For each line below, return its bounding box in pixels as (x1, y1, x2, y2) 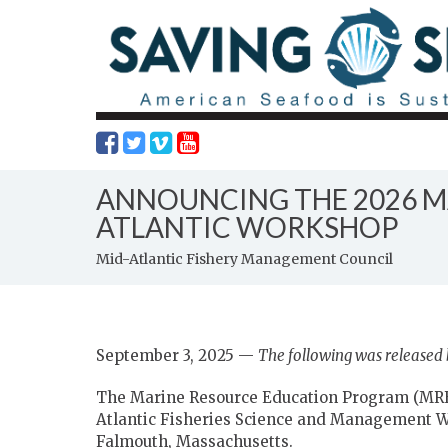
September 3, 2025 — (96, 346, 258, 366)
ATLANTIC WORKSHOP (96, 210, 399, 245)
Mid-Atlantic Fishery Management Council (96, 250, 393, 269)
